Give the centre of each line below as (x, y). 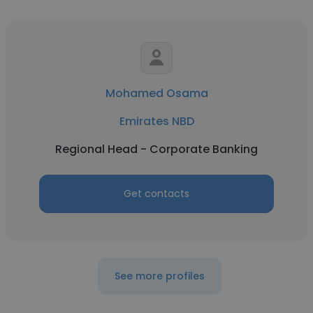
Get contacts (156, 194)
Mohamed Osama (156, 93)
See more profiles (159, 276)
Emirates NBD (156, 121)
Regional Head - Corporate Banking (156, 149)
